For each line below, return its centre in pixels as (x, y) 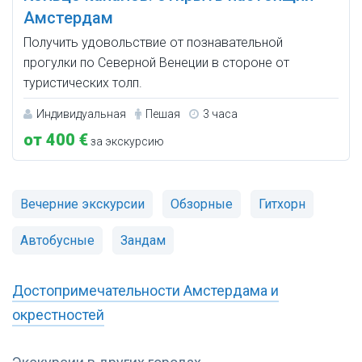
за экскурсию (126, 142)
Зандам (143, 241)
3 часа (220, 114)
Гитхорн (282, 204)
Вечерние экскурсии (82, 204)
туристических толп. (83, 83)
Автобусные (57, 241)
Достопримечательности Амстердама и (145, 291)
